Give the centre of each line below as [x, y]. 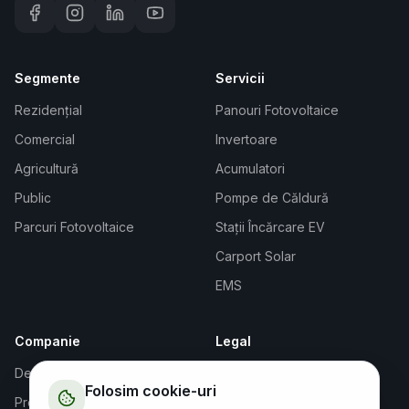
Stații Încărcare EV [270, 226]
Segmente [47, 78]
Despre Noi [49, 372]
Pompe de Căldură [272, 197]
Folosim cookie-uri [151, 391]
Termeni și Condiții [271, 372]
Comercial [45, 139]
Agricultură [47, 168]
